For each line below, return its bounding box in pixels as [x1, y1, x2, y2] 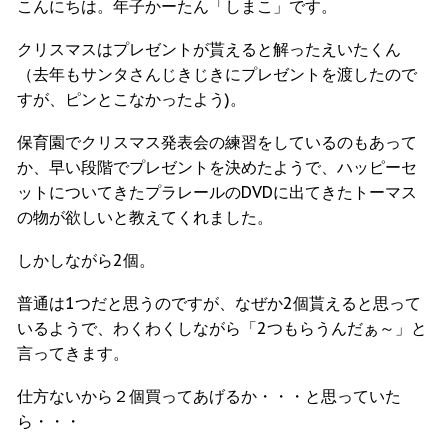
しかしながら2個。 [17, 250, 155, 271]
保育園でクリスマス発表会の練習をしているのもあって [17, 132, 417, 153]
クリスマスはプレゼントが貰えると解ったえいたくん [17, 39, 401, 60]
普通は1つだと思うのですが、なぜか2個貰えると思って [17, 293, 421, 314]
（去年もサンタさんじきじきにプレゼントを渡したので [17, 64, 417, 85]
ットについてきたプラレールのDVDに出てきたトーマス [17, 182, 417, 203]
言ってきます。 [17, 343, 129, 364]
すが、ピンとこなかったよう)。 [17, 89, 246, 110]
